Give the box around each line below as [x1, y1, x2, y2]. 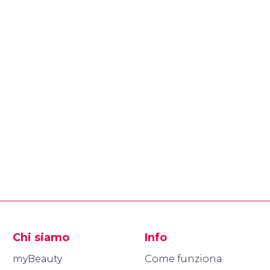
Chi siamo [13, 231, 70, 244]
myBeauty [13, 253, 63, 265]
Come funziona [144, 253, 222, 265]
